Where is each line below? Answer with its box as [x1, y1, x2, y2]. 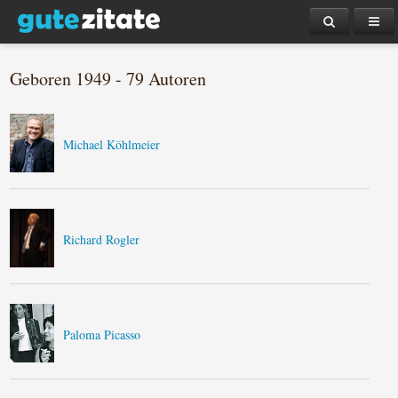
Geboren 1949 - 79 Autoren [10, 67, 207, 91]
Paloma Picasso [63, 326, 141, 343]
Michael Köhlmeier [63, 136, 161, 153]
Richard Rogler [63, 231, 140, 248]
